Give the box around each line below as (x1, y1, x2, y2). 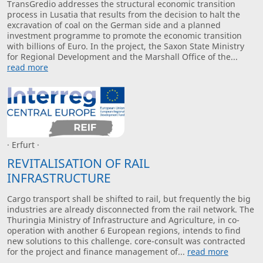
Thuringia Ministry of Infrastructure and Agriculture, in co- (7, 214, 240, 226)
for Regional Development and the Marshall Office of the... (7, 50, 238, 62)
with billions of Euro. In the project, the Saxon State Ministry (7, 40, 244, 52)
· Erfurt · (7, 139, 39, 150)
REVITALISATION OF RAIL (7, 155, 150, 172)
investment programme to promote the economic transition (7, 29, 242, 41)
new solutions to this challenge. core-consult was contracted (7, 235, 245, 247)
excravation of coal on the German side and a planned (7, 19, 221, 31)
